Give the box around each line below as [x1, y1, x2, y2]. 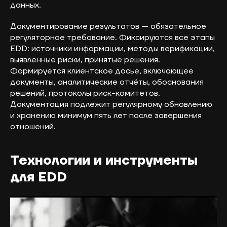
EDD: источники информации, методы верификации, [10, 44, 215, 54]
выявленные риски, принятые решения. [10, 55, 160, 65]
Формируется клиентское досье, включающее [10, 66, 194, 77]
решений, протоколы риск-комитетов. [10, 88, 160, 99]
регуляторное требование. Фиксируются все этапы [10, 32, 215, 43]
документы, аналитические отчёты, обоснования [10, 77, 204, 88]
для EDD [10, 169, 67, 186]
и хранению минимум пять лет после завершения [10, 110, 202, 121]
